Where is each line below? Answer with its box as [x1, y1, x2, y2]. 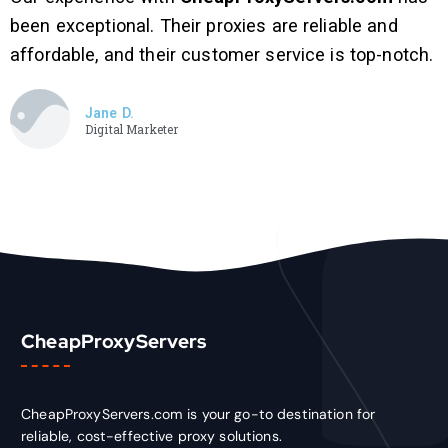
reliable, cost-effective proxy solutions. [21, 426, 282, 445]
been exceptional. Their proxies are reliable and [10, 15, 398, 37]
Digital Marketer [85, 121, 179, 138]
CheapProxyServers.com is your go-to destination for [21, 404, 376, 423]
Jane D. [85, 105, 134, 122]
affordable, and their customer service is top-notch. [10, 44, 434, 66]
